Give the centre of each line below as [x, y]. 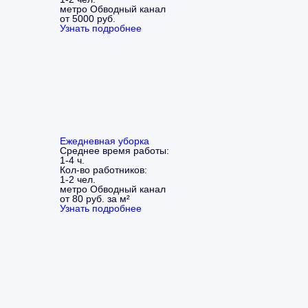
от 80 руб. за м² [95, 198]
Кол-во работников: [103, 169]
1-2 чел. [78, 179]
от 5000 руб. [88, 18]
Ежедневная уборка [104, 141]
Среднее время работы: [114, 150]
